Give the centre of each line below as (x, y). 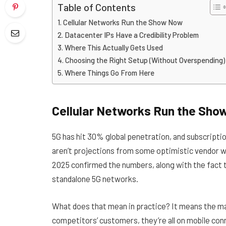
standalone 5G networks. (95, 179)
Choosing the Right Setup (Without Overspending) (145, 60)
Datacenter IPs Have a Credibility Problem (131, 35)
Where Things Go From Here (109, 73)
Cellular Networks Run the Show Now (123, 22)
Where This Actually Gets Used (114, 48)
